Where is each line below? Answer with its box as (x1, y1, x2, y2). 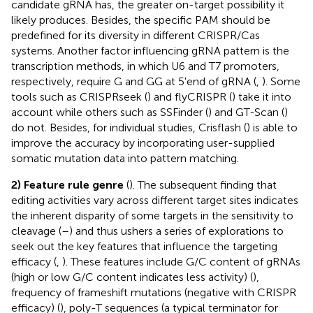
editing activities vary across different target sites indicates (11, 193, 298, 207)
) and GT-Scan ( (208, 105, 284, 119)
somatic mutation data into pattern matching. (11, 151, 239, 165)
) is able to (247, 120, 298, 134)
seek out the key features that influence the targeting (11, 239, 277, 253)
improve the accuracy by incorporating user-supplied (11, 136, 275, 150)
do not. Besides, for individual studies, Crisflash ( (11, 120, 247, 134)
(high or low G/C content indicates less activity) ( (11, 270, 253, 284)
